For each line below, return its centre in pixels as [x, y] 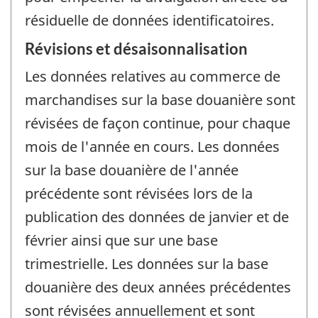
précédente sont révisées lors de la [139, 193]
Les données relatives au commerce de [153, 76]
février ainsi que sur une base [121, 240]
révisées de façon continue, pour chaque [158, 123]
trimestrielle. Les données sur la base [147, 263]
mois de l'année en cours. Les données [152, 146]
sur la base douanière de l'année [132, 170]
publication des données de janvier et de [157, 216]
